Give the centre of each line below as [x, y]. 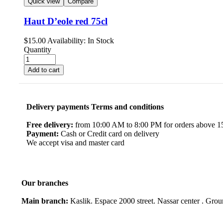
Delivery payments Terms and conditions [95, 107]
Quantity [38, 49]
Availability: [66, 40]
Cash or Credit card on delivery [109, 133]
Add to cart [44, 70]
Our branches [45, 183]
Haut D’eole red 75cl [66, 21]
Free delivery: [50, 124]
